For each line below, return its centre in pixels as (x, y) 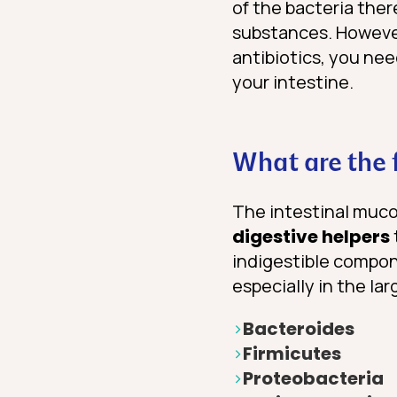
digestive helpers (311, 237)
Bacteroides (299, 329)
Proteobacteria (313, 379)
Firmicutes (292, 354)
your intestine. (293, 82)
